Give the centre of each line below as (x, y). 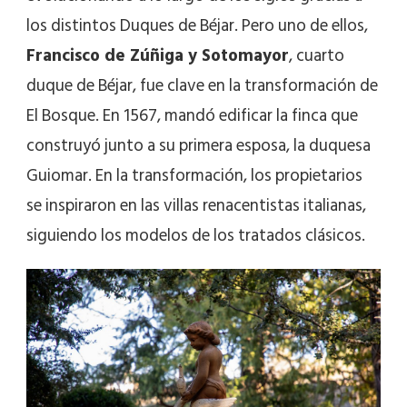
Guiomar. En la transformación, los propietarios (194, 175)
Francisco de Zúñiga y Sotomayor (158, 55)
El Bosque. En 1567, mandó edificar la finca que (192, 115)
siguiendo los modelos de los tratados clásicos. (196, 235)
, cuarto (317, 55)
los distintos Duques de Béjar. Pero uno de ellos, (197, 25)
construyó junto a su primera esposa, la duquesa (199, 145)
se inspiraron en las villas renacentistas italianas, (196, 205)
